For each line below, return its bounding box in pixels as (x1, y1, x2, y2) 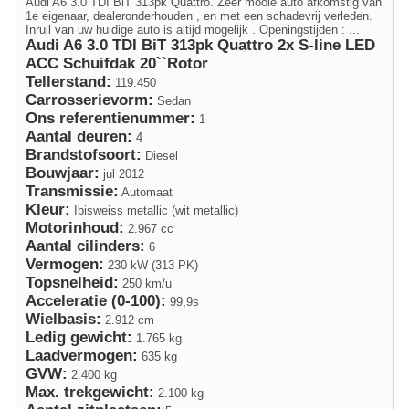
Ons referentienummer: (26, 109, 195, 127)
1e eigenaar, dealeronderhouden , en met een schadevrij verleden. (26, 8, 372, 23)
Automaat (119, 184, 173, 199)
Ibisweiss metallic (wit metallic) (70, 203, 238, 217)
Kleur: (26, 200, 70, 218)
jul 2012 (100, 166, 144, 181)
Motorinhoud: (26, 218, 124, 236)
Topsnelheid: (26, 273, 119, 291)
